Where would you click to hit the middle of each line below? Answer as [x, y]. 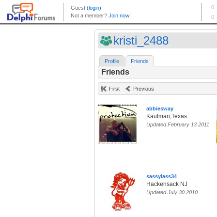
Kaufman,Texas [167, 116]
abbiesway [160, 109]
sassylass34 [162, 177]
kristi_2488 [141, 40]
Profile [112, 61]
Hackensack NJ [167, 184]
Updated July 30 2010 [172, 193]
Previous [144, 89]
